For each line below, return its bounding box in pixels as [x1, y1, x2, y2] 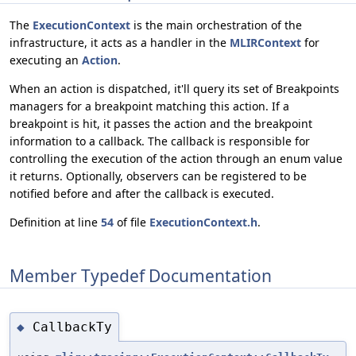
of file [114, 215, 149, 230]
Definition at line [10, 215, 101, 230]
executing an [10, 52, 82, 68]
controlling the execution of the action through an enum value [10, 151, 342, 167]
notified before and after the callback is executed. [10, 186, 274, 202]
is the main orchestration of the [130, 17, 302, 33]
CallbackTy [33, 319, 112, 335]
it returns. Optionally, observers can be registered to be [10, 168, 307, 184]
